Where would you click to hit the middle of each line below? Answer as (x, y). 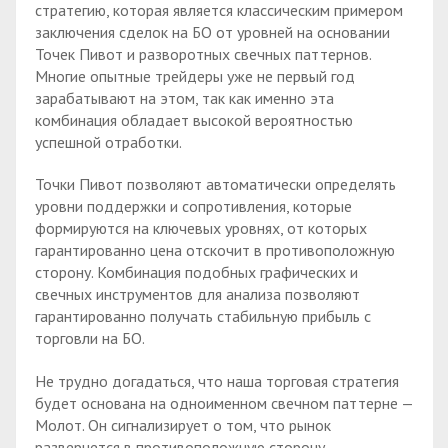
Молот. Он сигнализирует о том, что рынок (183, 425)
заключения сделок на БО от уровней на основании (212, 31)
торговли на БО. (90, 338)
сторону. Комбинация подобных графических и (196, 272)
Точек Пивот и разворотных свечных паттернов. (203, 53)
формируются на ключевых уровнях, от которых (201, 228)
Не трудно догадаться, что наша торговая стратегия (217, 381)
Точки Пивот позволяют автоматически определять (215, 184)
